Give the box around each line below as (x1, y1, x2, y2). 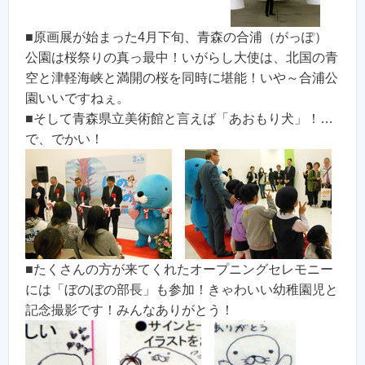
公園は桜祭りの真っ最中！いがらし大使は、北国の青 (25, 51, 338, 65)
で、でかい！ (25, 132, 103, 147)
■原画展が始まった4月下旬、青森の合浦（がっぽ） (25, 30, 328, 45)
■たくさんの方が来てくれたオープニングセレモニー (25, 262, 333, 277)
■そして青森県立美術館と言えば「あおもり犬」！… (25, 112, 333, 126)
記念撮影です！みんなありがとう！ (25, 303, 234, 318)
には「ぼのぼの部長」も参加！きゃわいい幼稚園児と (25, 283, 338, 297)
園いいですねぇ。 (25, 91, 130, 106)
